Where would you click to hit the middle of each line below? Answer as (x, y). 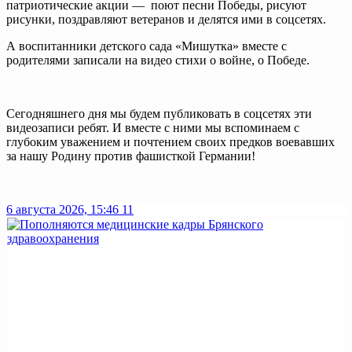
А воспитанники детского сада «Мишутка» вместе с (147, 46)
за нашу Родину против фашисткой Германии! (131, 156)
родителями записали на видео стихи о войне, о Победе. (158, 60)
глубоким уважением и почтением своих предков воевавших (170, 141)
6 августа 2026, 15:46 (62, 209)
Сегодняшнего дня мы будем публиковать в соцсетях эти (159, 113)
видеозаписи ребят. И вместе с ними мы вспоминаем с (153, 127)
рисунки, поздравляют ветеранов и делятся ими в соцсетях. (166, 19)
